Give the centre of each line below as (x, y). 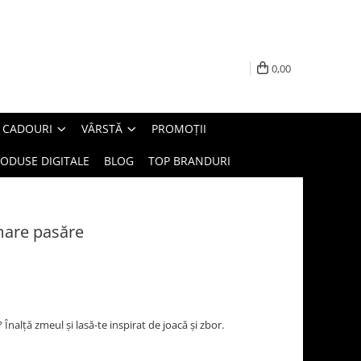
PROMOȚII (179, 129)
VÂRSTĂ (102, 129)
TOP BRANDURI (189, 161)
